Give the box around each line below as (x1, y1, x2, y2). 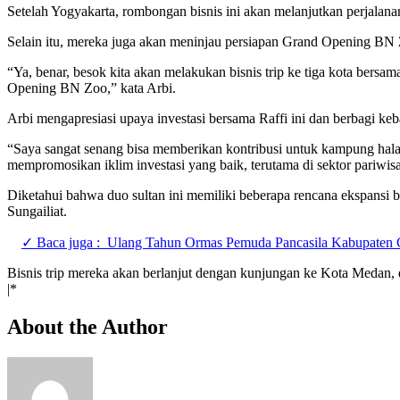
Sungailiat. (7, 203, 67, 219)
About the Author (7, 314, 168, 338)
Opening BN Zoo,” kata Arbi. (7, 79, 176, 96)
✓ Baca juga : (21, 234, 100, 250)
